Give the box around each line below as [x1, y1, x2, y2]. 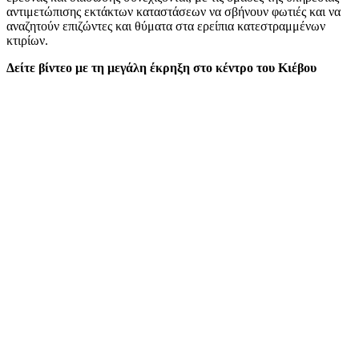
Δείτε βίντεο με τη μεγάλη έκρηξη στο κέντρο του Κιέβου [6, 60, 317, 75]
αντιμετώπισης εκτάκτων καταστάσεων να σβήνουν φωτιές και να [6, 4, 341, 18]
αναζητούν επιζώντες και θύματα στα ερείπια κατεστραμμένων [6, 18, 325, 33]
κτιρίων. [6, 33, 48, 47]
